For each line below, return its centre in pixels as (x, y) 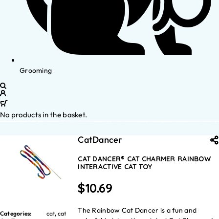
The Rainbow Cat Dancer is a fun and (137, 210)
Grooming (36, 70)
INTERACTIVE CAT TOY (115, 167)
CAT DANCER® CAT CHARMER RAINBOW (144, 159)
